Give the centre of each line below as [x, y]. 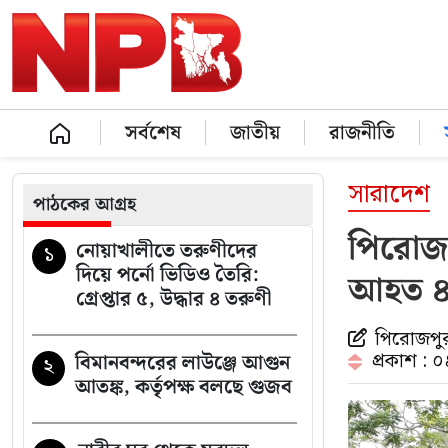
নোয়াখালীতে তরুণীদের [166, 251]
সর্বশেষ [152, 133]
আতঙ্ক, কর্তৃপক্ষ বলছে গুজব [183, 387]
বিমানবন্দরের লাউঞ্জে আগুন [182, 363]
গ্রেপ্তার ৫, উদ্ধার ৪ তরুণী [176, 299]
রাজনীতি [361, 133]
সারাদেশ [389, 195]
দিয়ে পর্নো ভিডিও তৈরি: [167, 275]
